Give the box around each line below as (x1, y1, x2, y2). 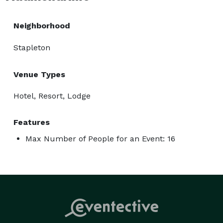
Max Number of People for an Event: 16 (25, 133, 175, 143)
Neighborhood (13, 20, 70, 30)
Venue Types (13, 69, 65, 79)
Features (13, 117, 50, 127)
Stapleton (13, 42, 50, 52)
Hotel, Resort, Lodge (13, 91, 91, 101)
